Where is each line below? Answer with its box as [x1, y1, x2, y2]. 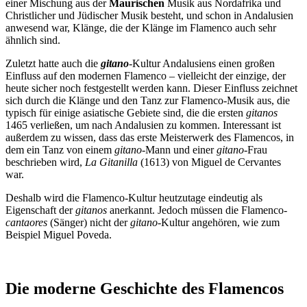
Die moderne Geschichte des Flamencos [5, 280, 284, 298]
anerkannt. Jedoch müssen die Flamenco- [107, 204, 287, 217]
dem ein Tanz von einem [5, 144, 114, 156]
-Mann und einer [142, 144, 217, 156]
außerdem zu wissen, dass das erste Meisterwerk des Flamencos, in [5, 132, 294, 144]
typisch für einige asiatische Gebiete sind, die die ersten [5, 107, 246, 119]
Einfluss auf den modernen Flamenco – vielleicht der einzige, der [5, 70, 286, 82]
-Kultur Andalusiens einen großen [129, 58, 275, 70]
